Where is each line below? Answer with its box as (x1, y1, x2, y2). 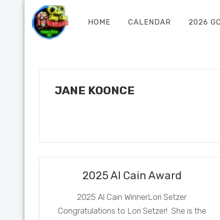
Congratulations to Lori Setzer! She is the (57, 206, 206, 216)
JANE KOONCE (54, 83, 135, 97)
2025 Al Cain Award (82, 169, 182, 182)
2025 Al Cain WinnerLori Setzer (73, 192, 191, 202)
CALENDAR (128, 18, 171, 27)
